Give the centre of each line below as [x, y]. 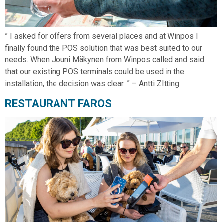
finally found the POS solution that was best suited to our [104, 48]
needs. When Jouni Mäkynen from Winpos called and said [105, 60]
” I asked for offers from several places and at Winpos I [102, 36]
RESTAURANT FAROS [58, 103]
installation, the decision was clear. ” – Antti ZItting [92, 84]
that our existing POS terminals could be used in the [95, 72]
